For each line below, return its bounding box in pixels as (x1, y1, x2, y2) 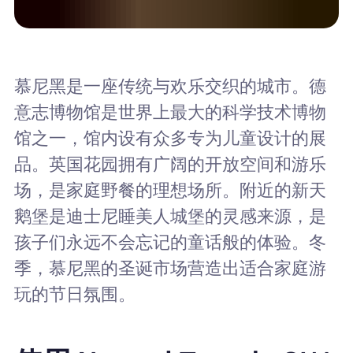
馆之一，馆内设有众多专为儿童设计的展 (13, 128, 326, 148)
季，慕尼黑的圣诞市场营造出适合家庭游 (13, 258, 326, 278)
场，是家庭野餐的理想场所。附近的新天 (13, 180, 326, 200)
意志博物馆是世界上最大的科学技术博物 (13, 102, 326, 122)
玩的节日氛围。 (13, 284, 136, 304)
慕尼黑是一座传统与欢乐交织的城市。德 (13, 76, 326, 96)
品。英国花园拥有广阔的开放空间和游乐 (13, 154, 326, 174)
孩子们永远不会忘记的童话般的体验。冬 (13, 232, 326, 252)
